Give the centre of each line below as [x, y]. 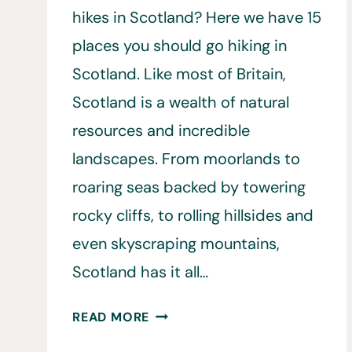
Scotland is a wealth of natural [181, 103]
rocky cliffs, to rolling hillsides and [193, 216]
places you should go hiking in [180, 46]
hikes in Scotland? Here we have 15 [197, 18]
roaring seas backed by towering [189, 187]
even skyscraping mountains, [176, 244]
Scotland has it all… [140, 272]
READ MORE [111, 317]
